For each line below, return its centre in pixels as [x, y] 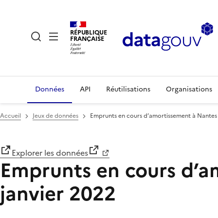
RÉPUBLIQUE [89, 32]
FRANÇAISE [87, 38]
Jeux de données [55, 116]
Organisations [189, 89]
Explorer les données [50, 153]
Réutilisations [128, 89]
